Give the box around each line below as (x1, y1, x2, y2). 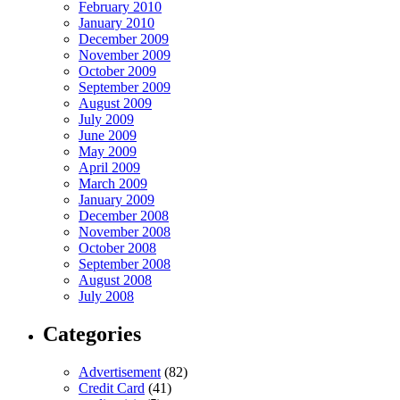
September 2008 (79, 256, 171, 272)
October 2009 (79, 63, 156, 79)
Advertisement (79, 363, 161, 379)
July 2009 (79, 112, 134, 128)
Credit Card (79, 379, 145, 396)
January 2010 (79, 15, 154, 31)
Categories (43, 322, 141, 346)
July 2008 (79, 288, 134, 304)
